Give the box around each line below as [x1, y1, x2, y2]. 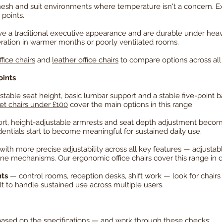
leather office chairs [52, 55, 118, 65]
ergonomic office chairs [72, 154, 152, 163]
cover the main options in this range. [68, 100, 194, 110]
